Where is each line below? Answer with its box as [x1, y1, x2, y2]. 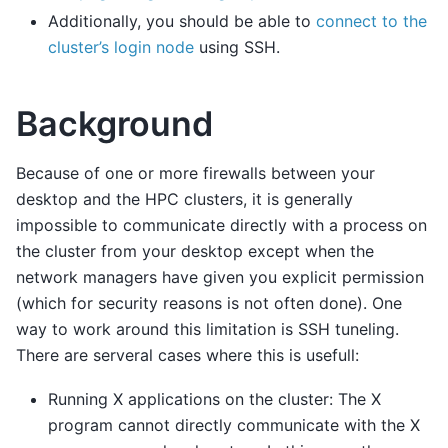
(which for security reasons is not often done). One [16, 292, 402, 313]
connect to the [316, 10, 427, 31]
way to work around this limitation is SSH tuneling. [16, 318, 399, 339]
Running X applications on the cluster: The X [48, 388, 381, 409]
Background [16, 102, 213, 144]
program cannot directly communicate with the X [48, 414, 420, 435]
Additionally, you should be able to [48, 10, 316, 31]
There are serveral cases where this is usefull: [16, 344, 359, 365]
